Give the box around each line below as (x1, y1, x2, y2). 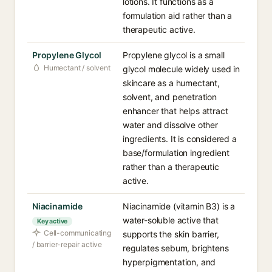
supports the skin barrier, (123, 229, 219, 239)
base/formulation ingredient (123, 148, 229, 158)
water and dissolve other (123, 120, 218, 130)
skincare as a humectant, (123, 78, 220, 88)
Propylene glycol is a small (123, 50, 225, 60)
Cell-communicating (44, 228, 111, 237)
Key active (37, 217, 68, 225)
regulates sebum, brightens (123, 243, 229, 253)
